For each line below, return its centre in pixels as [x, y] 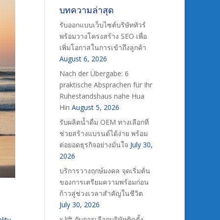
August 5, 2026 [95, 107]
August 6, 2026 [83, 59]
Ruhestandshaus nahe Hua [102, 96]
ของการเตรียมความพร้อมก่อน [104, 182]
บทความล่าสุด [86, 10]
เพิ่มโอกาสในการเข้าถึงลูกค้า [103, 47]
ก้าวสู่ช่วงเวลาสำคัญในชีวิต [101, 193]
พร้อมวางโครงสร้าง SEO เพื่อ [103, 36]
